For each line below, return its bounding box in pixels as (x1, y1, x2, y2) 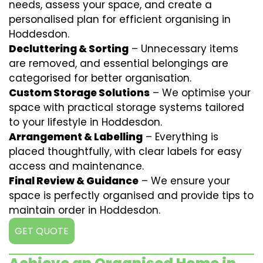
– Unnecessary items (129, 42, 238, 56)
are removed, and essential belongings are (9, 56, 228, 70)
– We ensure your (139, 174, 230, 188)
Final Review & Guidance (9, 174, 139, 188)
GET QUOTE (15, 224, 69, 238)
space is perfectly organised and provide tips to (9, 188, 254, 203)
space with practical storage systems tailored (9, 100, 244, 114)
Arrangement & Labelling (9, 130, 143, 144)
